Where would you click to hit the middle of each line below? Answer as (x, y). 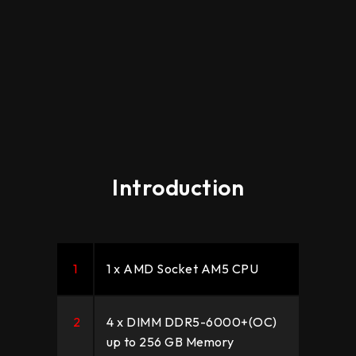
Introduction (178, 188)
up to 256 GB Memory (170, 342)
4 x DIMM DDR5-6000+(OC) (192, 322)
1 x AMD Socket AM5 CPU (182, 269)
